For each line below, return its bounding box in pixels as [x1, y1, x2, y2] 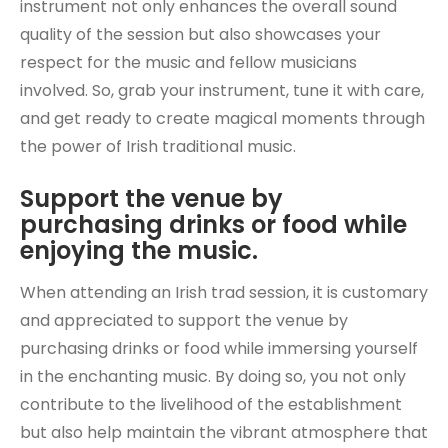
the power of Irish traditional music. [20, 135, 296, 158]
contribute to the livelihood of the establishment [20, 393, 402, 416]
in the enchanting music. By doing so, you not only [20, 365, 406, 388]
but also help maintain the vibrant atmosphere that [20, 421, 428, 444]
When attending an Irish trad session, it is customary [20, 281, 428, 304]
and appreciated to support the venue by [20, 309, 348, 332]
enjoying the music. [20, 234, 258, 267]
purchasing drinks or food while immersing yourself [20, 337, 418, 360]
